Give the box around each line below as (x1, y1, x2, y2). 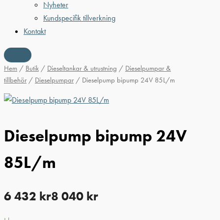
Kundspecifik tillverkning (43, 12, 115, 23)
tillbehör (4, 75, 27, 85)
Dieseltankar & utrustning (47, 63, 117, 74)
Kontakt (24, 26, 46, 36)
